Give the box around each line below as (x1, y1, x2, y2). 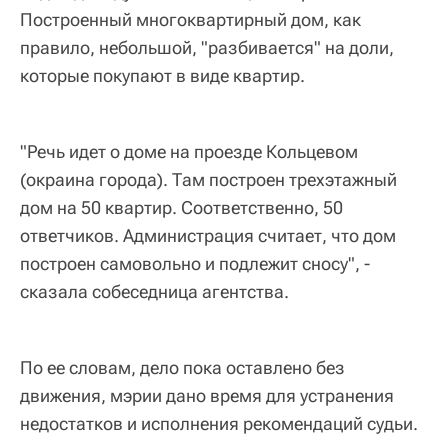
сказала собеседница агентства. (20, 280, 289, 302)
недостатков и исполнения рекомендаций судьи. (20, 412, 418, 434)
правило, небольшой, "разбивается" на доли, (20, 36, 394, 58)
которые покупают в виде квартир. (20, 64, 305, 86)
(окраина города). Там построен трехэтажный (20, 168, 397, 190)
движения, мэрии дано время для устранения (20, 384, 394, 406)
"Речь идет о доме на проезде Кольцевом (20, 140, 358, 162)
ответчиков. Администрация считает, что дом (20, 224, 396, 246)
